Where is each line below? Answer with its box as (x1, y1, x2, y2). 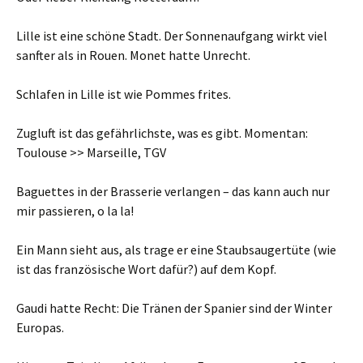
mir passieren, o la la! (16, 203, 134, 219)
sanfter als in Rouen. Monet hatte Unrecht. (16, 47, 250, 63)
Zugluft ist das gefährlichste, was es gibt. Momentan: (16, 125, 308, 141)
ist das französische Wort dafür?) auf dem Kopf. (16, 261, 276, 277)
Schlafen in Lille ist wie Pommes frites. (16, 86, 231, 102)
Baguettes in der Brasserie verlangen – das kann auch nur (16, 183, 330, 199)
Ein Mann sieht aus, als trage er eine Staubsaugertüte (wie (16, 241, 336, 258)
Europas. (16, 319, 64, 335)
